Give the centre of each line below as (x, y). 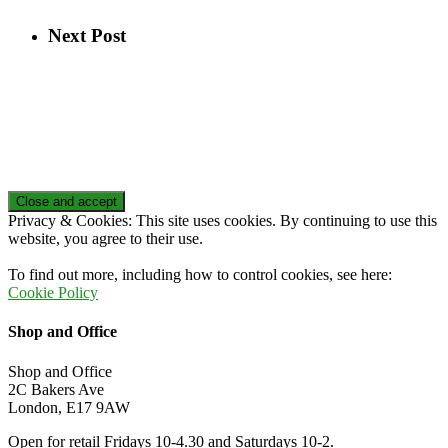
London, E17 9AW (69, 407)
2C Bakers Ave (56, 389)
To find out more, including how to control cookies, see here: (200, 275)
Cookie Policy (53, 293)
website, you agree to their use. (105, 239)
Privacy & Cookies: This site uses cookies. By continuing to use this (222, 221)
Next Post (87, 35)
